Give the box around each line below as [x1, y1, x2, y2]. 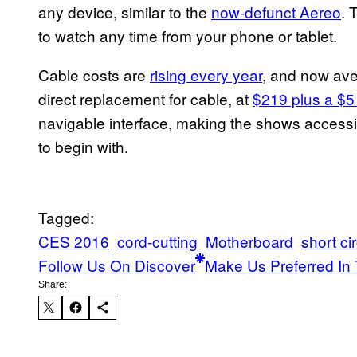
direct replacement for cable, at [38, 88, 253, 110]
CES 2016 [38, 230, 109, 253]
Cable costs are [38, 64, 150, 86]
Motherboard [206, 230, 293, 253]
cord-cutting [117, 230, 198, 253]
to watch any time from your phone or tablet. [38, 25, 337, 47]
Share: [38, 279, 67, 291]
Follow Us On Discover [38, 254, 195, 277]
